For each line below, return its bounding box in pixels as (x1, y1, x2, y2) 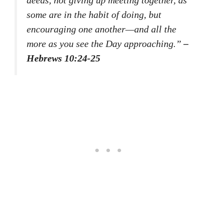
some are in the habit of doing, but (27, 9, 161, 20)
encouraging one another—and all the (27, 23, 176, 34)
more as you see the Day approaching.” (27, 38, 184, 49)
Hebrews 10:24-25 (27, 52, 100, 63)
